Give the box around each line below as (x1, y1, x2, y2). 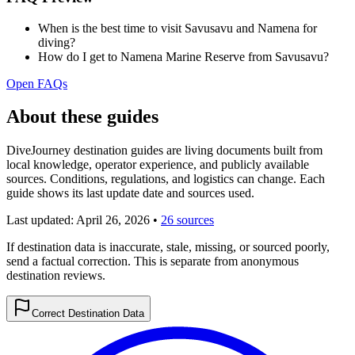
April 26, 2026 (76, 213, 150, 227)
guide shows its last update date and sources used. (6, 186, 254, 200)
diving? (38, 35, 75, 49)
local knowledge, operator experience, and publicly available (6, 158, 309, 172)
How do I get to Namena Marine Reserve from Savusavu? (38, 49, 329, 63)
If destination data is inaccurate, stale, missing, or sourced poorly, (6, 240, 330, 254)
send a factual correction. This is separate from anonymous (6, 254, 299, 269)
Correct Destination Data (32, 307, 144, 320)
